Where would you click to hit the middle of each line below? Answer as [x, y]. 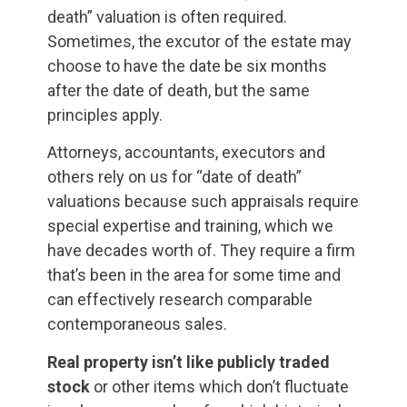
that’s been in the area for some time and [194, 275]
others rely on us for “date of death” [174, 177]
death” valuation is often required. [167, 16]
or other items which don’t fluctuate [219, 386]
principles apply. [105, 114]
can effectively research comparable [180, 300]
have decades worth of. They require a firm [201, 251]
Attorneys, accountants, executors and [186, 153]
